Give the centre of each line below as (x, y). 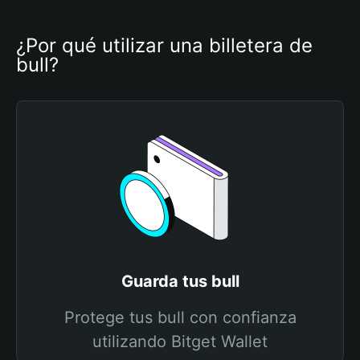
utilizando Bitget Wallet (180, 342)
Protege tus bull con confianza (180, 317)
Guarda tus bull (180, 281)
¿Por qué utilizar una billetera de (164, 45)
